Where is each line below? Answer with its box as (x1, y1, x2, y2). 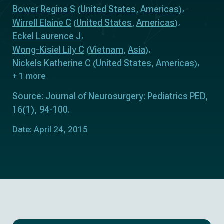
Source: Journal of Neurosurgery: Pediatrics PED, (12, 91, 208, 101)
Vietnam (89, 44, 123, 55)
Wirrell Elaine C (12, 17, 71, 28)
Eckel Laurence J (12, 31, 81, 41)
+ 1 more (12, 71, 45, 81)
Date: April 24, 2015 (12, 124, 88, 134)
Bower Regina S (12, 4, 75, 14)
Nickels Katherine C (12, 58, 91, 68)
